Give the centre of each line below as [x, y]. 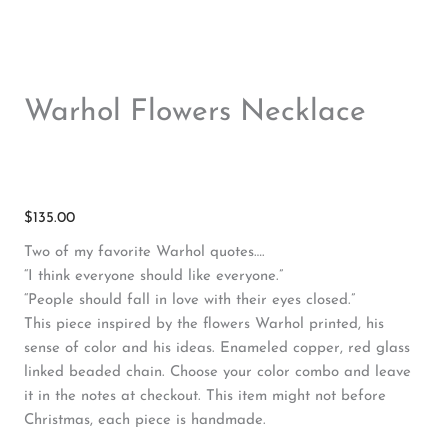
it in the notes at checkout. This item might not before [205, 397]
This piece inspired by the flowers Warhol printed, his [204, 325]
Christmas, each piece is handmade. [145, 421]
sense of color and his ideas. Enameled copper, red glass [217, 349]
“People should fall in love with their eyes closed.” [189, 301]
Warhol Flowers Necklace [195, 112]
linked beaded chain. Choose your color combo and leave [217, 373]
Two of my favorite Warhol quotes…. [144, 253]
